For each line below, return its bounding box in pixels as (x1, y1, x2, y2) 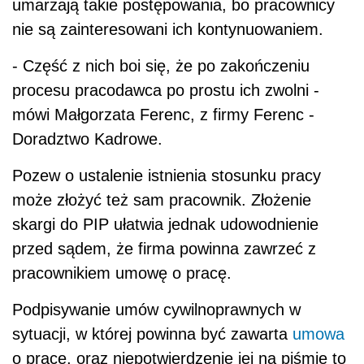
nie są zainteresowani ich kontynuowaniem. (12, 20, 323, 39)
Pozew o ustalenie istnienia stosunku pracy (12, 167, 321, 185)
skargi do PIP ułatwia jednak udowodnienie (12, 215, 318, 234)
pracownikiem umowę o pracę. (12, 264, 232, 283)
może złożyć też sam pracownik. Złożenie (12, 191, 311, 210)
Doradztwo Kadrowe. (12, 130, 162, 149)
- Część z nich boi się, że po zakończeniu (12, 57, 310, 76)
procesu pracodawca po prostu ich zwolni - (12, 81, 319, 100)
